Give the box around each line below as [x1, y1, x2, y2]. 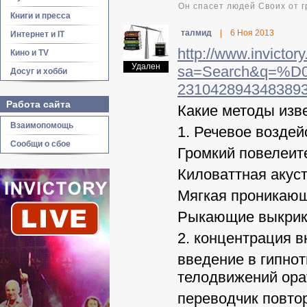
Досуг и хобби [10, 66, 67, 76]
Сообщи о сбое [10, 139, 71, 149]
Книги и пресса [10, 11, 71, 21]
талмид [181, 28, 212, 38]
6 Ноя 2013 [230, 28, 274, 38]
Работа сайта [6, 99, 71, 110]
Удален [132, 62, 160, 71]
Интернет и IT [10, 29, 64, 39]
